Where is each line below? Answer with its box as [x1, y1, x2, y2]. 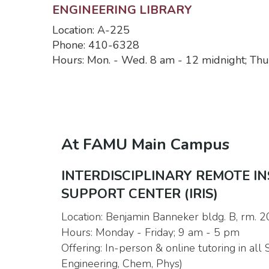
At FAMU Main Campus [61, 134, 229, 155]
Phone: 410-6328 [52, 38, 139, 52]
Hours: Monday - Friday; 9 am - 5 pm [61, 225, 240, 240]
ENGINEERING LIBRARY [52, 2, 192, 18]
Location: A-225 [52, 23, 130, 37]
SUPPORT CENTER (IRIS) [61, 185, 218, 203]
